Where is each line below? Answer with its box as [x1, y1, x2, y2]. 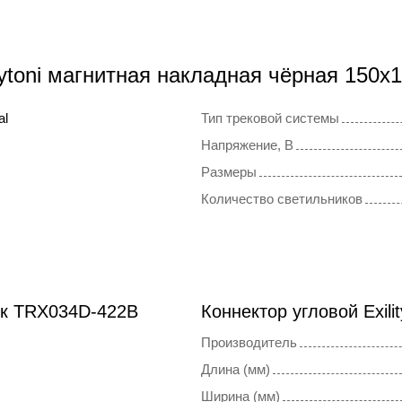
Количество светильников [201, 191, 363, 207]
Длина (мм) [201, 362, 270, 378]
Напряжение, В [201, 137, 293, 153]
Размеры [201, 164, 257, 180]
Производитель [201, 335, 297, 351]
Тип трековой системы [201, 110, 339, 127]
